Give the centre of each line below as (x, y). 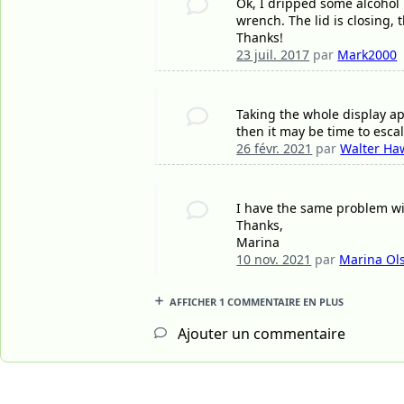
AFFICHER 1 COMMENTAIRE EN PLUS (257, 302)
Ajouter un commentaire (260, 334)
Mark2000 (367, 55)
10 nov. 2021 (274, 260)
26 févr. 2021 (275, 149)
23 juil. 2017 (273, 55)
